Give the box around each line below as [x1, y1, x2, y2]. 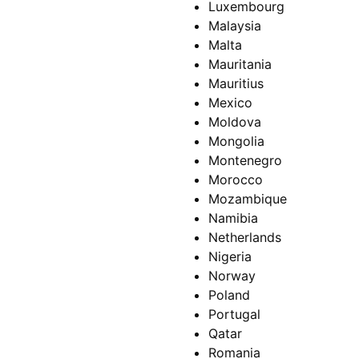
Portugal [208, 306, 260, 323]
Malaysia [208, 18, 261, 34]
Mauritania [208, 56, 272, 73]
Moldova [208, 114, 261, 131]
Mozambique [208, 191, 287, 208]
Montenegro [208, 152, 282, 169]
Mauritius [208, 75, 264, 92]
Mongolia [208, 133, 264, 150]
